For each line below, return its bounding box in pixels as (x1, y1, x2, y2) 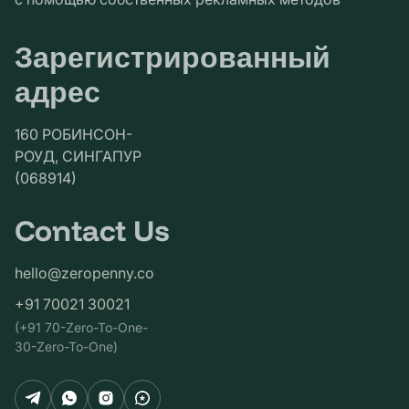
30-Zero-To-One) (15, 338, 118, 354)
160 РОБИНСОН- (15, 124, 132, 143)
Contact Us (15, 211, 170, 248)
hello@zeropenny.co (15, 263, 154, 282)
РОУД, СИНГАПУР (15, 146, 142, 165)
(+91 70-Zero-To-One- (15, 319, 148, 335)
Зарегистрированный (15, 37, 330, 75)
